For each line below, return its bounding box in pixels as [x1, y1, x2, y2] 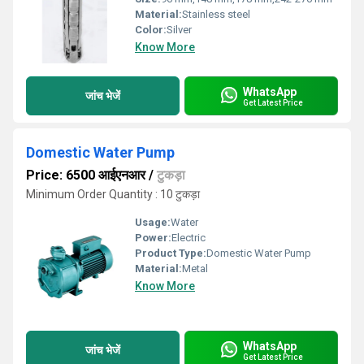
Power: [135, 232, 171, 244]
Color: [135, 24, 167, 36]
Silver [167, 24, 192, 36]
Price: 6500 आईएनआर [26, 167, 145, 183]
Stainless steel [182, 8, 250, 20]
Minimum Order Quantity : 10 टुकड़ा [26, 188, 200, 201]
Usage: [135, 216, 171, 228]
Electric [171, 232, 206, 244]
